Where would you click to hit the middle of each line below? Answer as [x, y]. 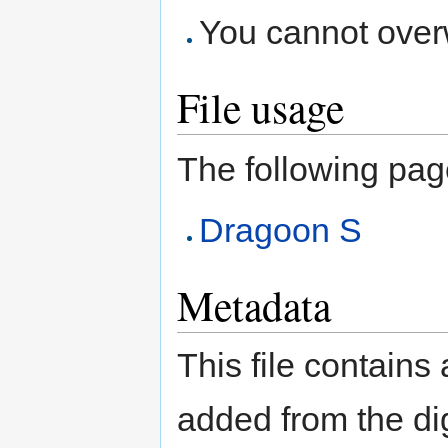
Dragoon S [281, 230]
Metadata [254, 305]
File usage [260, 107]
